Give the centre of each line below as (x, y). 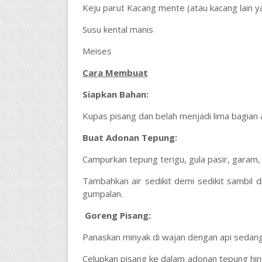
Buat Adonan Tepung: (130, 137)
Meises (97, 51)
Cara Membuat (115, 73)
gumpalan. (102, 194)
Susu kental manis (118, 29)
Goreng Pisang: (118, 215)
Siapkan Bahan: (115, 94)
